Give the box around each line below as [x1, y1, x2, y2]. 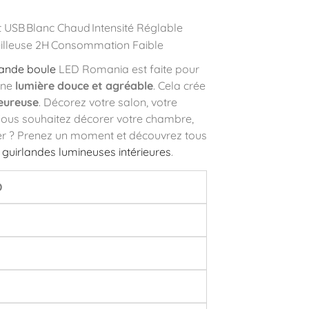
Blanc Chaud [26, 20, 90, 34]
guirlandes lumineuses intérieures [1, 144, 171, 159]
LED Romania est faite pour [55, 61, 199, 76]
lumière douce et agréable [12, 78, 153, 92]
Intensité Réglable [91, 20, 183, 34]
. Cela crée [152, 78, 206, 92]
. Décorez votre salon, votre [38, 94, 177, 109]
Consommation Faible [50, 37, 163, 52]
